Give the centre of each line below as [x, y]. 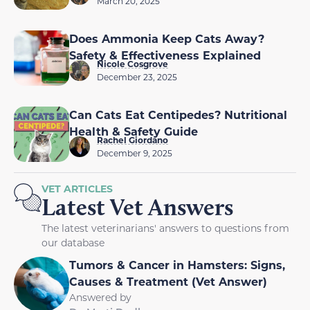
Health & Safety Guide [134, 131]
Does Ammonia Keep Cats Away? [167, 39]
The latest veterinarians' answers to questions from [165, 228]
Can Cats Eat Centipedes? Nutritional [178, 115]
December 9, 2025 [135, 153]
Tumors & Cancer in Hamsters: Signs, [177, 265]
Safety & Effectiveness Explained [165, 55]
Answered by [100, 298]
